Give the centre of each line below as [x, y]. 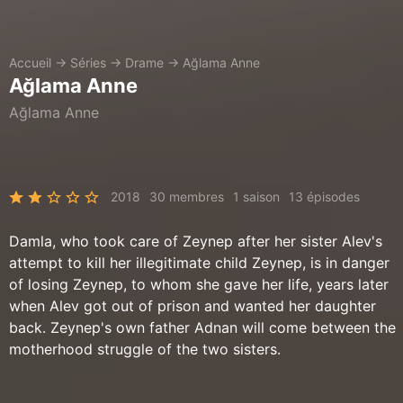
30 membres [187, 197]
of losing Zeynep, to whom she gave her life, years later [199, 284]
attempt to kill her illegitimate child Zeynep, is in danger [199, 263]
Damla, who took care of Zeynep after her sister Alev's [196, 241]
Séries [88, 63]
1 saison [256, 197]
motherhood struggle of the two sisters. [145, 349]
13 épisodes [324, 197]
